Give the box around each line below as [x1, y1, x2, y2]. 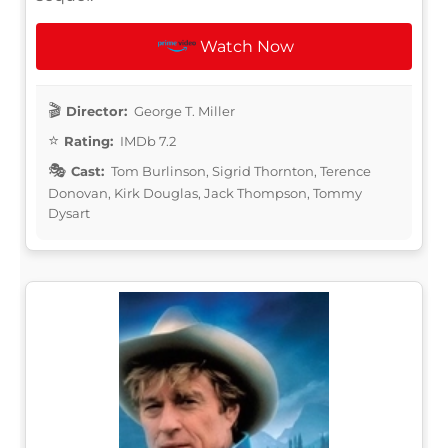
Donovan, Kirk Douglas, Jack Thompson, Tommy [48, 184, 362, 201]
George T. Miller [131, 102, 235, 119]
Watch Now [200, 36, 295, 56]
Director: [66, 102, 127, 119]
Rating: [64, 132, 113, 149]
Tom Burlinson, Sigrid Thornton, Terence [108, 162, 371, 179]
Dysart [48, 204, 90, 221]
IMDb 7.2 [117, 132, 176, 149]
